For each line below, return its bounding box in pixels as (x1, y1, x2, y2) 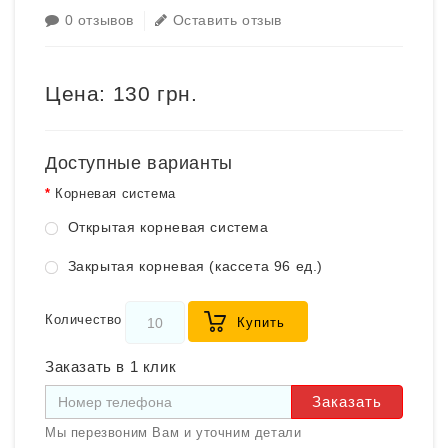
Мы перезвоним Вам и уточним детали (45, 425, 302, 440)
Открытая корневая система (63, 219, 269, 235)
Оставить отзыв (172, 12, 283, 28)
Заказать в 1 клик (45, 358, 177, 375)
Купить (237, 315, 285, 330)
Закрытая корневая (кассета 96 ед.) (63, 258, 323, 274)
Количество (45, 312, 122, 327)
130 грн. (112, 82, 198, 105)
